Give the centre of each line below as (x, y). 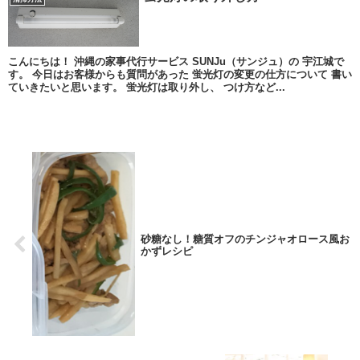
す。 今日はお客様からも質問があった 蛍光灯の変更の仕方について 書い (180, 74)
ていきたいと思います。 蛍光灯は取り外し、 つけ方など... (146, 87)
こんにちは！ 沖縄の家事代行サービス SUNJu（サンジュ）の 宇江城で (176, 61)
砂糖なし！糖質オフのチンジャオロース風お (245, 239)
